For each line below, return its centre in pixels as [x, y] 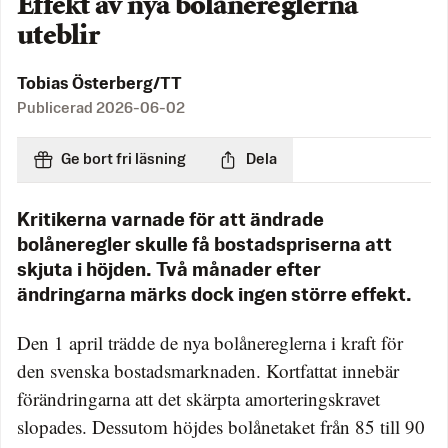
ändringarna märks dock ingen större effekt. [214, 296]
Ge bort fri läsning [123, 160]
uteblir [58, 37]
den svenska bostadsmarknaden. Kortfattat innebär [208, 371]
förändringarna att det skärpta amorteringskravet [198, 399]
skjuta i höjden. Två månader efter [169, 271]
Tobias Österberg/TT [99, 85]
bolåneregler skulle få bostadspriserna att [204, 246]
